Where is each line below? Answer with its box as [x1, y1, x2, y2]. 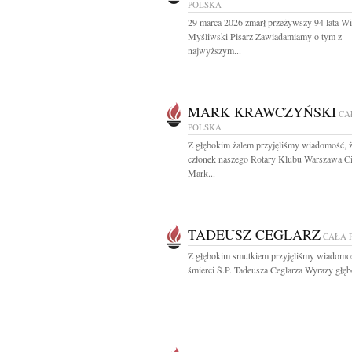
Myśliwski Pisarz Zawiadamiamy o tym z [188, 30, 342, 42]
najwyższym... [188, 44, 241, 57]
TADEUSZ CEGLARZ [188, 225, 321, 244]
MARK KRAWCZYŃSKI [188, 102, 336, 121]
